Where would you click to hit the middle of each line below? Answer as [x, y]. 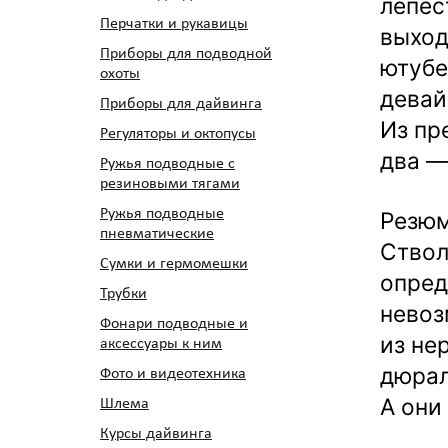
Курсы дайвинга [156, 434]
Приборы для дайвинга [181, 104]
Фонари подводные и [174, 324]
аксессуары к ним [161, 344]
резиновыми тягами [170, 184]
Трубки [123, 294]
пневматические [157, 234]
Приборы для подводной [186, 54]
